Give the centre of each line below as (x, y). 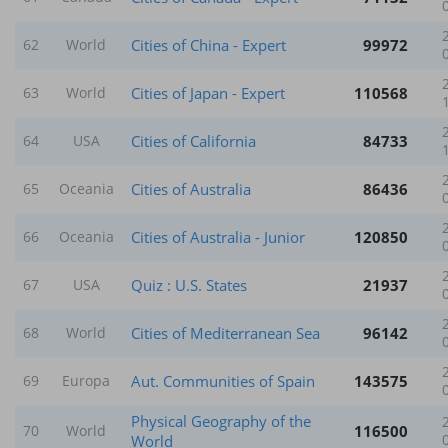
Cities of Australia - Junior (218, 236)
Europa (86, 380)
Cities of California (193, 140)
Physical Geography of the (221, 420)
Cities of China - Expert (208, 44)
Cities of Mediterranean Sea (225, 332)
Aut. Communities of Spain (223, 380)
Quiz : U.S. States (189, 284)
